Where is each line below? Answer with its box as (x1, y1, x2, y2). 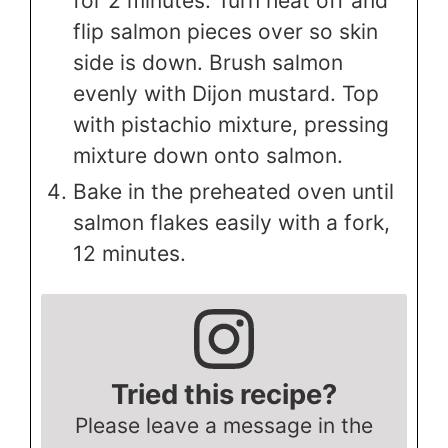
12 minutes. (73, 240, 186, 266)
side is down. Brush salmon (73, 49, 343, 75)
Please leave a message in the (75, 412, 373, 438)
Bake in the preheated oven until (73, 178, 394, 204)
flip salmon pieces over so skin (73, 18, 378, 44)
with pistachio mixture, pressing (73, 111, 389, 137)
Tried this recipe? (111, 377, 337, 411)
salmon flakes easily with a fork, (73, 209, 390, 235)
